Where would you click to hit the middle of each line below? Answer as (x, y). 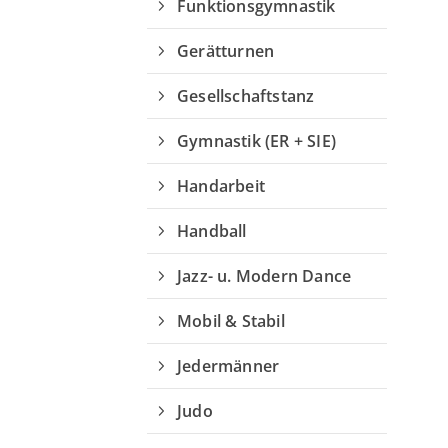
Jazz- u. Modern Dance (264, 276)
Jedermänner (228, 366)
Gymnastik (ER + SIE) (256, 141)
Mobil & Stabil (231, 321)
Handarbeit (221, 186)
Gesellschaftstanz (246, 96)
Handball (212, 231)
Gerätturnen (226, 51)
